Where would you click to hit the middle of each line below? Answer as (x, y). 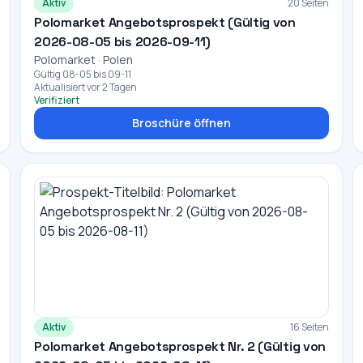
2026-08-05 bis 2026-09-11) (122, 42)
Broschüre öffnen (181, 123)
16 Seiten (309, 327)
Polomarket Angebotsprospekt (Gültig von (165, 22)
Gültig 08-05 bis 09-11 (83, 74)
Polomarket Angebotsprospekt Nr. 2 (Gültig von (180, 346)
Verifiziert (57, 100)
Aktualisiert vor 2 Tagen (86, 87)
